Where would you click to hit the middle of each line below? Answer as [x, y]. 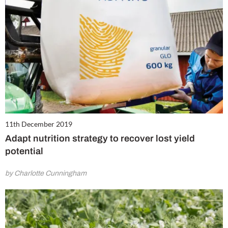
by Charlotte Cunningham [46, 173]
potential [24, 151]
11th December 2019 [39, 124]
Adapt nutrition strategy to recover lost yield [100, 138]
